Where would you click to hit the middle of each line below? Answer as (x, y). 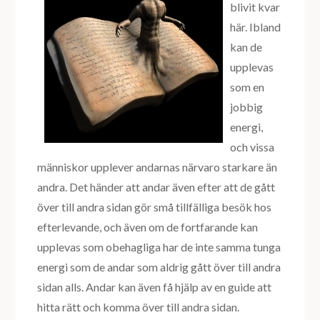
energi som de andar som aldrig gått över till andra (159, 267)
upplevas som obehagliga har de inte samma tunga (159, 247)
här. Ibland (256, 27)
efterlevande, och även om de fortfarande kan (148, 227)
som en (247, 87)
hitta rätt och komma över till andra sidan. (139, 307)
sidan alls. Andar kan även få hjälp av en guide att (155, 287)
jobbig (247, 107)
